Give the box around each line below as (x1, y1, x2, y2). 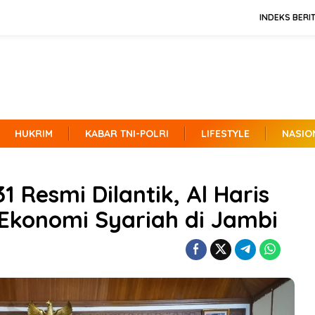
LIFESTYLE (201, 127, 250, 140)
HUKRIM (15, 127, 53, 140)
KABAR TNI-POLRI (85, 127, 169, 140)
